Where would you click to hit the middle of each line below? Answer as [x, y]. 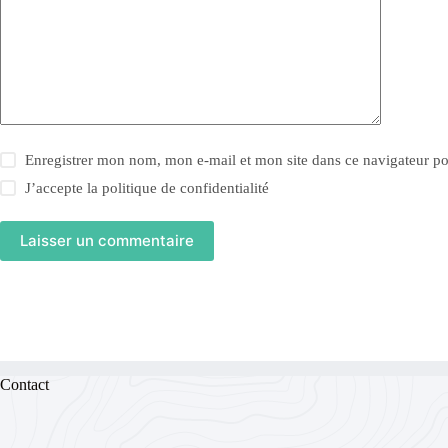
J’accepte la [64, 187]
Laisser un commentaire [107, 241]
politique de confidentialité [186, 187]
